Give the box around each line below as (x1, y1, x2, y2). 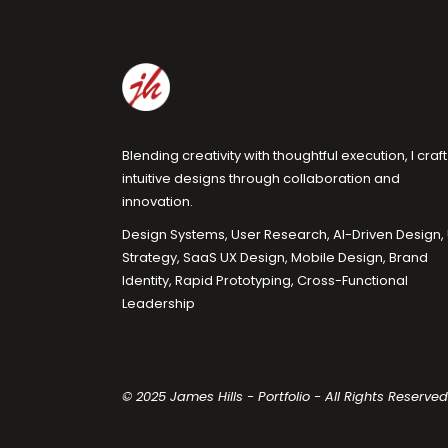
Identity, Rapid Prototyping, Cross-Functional (122, 271, 408, 290)
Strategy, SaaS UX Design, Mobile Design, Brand (122, 248, 428, 267)
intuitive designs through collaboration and (122, 169, 400, 188)
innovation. (122, 192, 193, 211)
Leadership (122, 294, 195, 313)
